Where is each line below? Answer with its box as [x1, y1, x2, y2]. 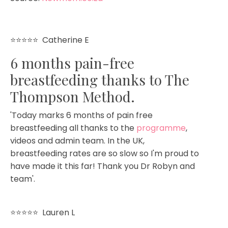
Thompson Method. [10, 87, 135, 106]
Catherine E [42, 34, 89, 46]
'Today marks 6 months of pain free [10, 109, 153, 121]
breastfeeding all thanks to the [10, 122, 136, 134]
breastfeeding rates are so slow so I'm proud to [10, 147, 199, 159]
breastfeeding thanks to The [10, 70, 189, 89]
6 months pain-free [10, 53, 134, 72]
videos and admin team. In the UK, [10, 134, 145, 147]
